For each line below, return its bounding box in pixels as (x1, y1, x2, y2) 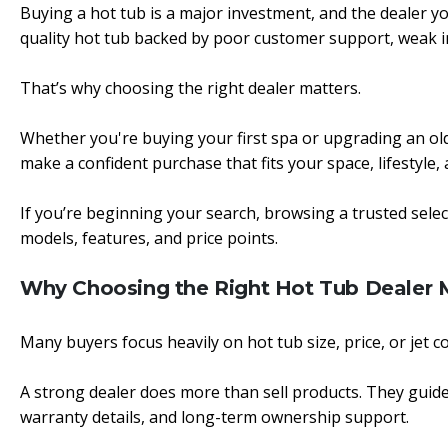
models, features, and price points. (20, 227, 278, 249)
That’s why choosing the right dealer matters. (20, 77, 361, 99)
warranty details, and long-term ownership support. (20, 406, 409, 428)
